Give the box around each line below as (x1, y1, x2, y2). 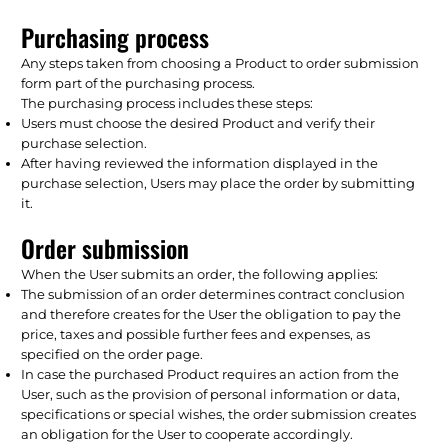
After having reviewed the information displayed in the (21, 154, 379, 171)
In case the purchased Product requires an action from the (21, 365, 400, 382)
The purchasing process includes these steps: (21, 94, 314, 111)
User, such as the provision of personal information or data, (21, 385, 401, 402)
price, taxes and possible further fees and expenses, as (21, 325, 371, 342)
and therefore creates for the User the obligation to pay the (21, 305, 402, 322)
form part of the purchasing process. (21, 74, 256, 91)
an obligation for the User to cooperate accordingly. (21, 425, 354, 442)
